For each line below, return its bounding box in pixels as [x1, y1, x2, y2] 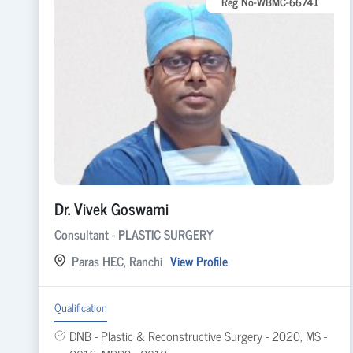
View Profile [169, 250, 228, 271]
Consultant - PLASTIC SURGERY [54, 223, 214, 244]
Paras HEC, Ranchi [71, 250, 162, 271]
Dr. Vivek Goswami [54, 195, 169, 221]
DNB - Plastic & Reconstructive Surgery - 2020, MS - [69, 325, 327, 346]
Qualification [54, 297, 107, 316]
